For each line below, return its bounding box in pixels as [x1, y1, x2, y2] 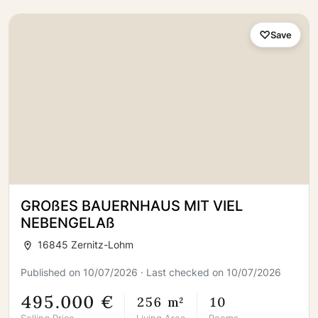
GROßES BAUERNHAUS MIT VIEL [21, 197, 243, 214]
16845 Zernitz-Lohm [35, 238, 133, 251]
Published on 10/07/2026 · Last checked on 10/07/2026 [21, 266, 281, 278]
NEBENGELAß [21, 214, 115, 231]
